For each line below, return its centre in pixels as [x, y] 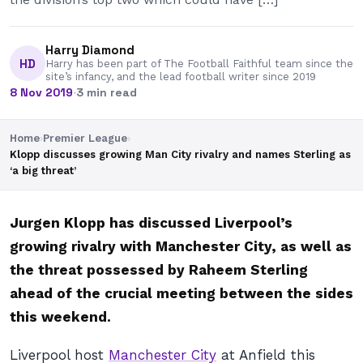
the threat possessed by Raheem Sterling [159, 270]
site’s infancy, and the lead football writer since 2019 [181, 77]
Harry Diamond [90, 50]
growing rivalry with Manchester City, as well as [181, 246]
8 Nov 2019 [41, 92]
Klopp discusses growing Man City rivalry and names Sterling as [180, 154]
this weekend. [60, 317]
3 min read [107, 92]
